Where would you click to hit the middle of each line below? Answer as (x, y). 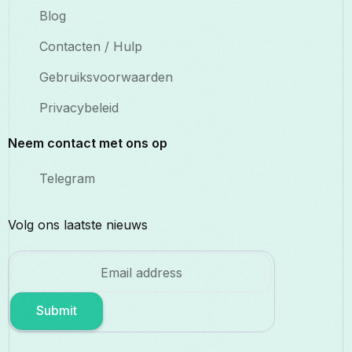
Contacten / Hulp (91, 47)
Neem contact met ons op (88, 143)
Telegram (67, 179)
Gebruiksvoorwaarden (106, 77)
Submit (57, 311)
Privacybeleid (79, 108)
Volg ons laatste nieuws (78, 225)
